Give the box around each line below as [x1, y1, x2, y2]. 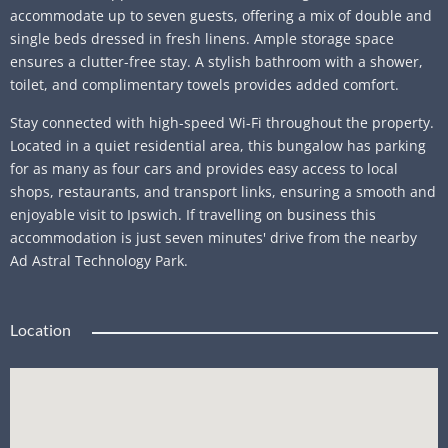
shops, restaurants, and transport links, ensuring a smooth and [10, 181, 436, 201]
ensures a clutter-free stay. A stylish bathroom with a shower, [10, 52, 423, 72]
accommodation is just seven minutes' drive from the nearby [10, 227, 417, 247]
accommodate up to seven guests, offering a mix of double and [10, 6, 432, 26]
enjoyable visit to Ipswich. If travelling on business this [10, 204, 376, 224]
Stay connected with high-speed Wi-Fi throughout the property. [10, 112, 434, 132]
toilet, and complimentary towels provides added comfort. [10, 75, 399, 95]
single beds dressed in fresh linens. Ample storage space [10, 29, 394, 49]
